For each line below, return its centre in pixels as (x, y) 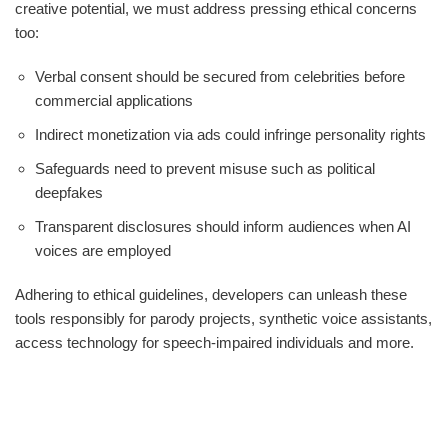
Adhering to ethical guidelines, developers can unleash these (211, 294)
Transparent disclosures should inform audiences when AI (223, 226)
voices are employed (103, 250)
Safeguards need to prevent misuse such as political (205, 168)
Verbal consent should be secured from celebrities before (220, 76)
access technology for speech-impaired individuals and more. (214, 342)
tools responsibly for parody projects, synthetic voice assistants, (223, 318)
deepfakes (69, 192)
